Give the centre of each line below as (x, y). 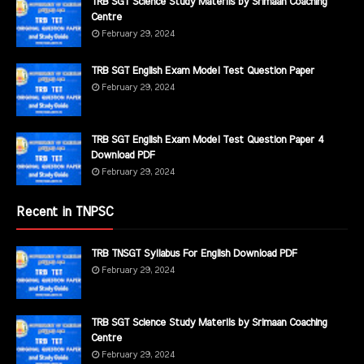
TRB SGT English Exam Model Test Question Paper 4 (208, 140)
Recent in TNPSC (65, 212)
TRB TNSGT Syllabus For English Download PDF (194, 253)
